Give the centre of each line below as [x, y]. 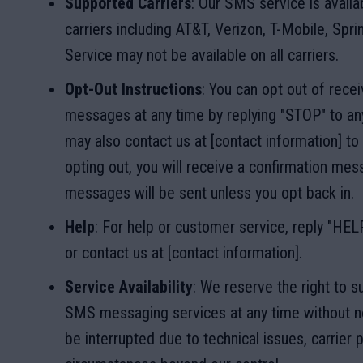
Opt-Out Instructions [133, 89]
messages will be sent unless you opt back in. [209, 193]
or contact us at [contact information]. [184, 253]
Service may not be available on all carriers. [202, 55]
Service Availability [129, 287]
